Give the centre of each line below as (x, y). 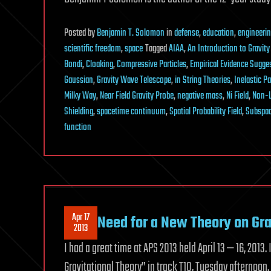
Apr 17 (81, 217)
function (78, 128)
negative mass (200, 96)
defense (187, 33)
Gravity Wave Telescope (134, 80)
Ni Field (237, 96)
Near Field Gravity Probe (137, 96)
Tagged (157, 49)
